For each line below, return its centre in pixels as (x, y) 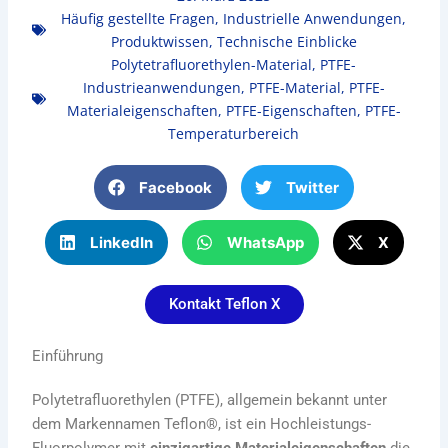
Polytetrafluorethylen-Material (211, 65)
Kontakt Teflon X (224, 304)
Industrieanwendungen (161, 88)
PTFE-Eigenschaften (291, 111)
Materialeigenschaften (142, 111)
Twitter (312, 187)
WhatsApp (265, 242)
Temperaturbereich (233, 134)
